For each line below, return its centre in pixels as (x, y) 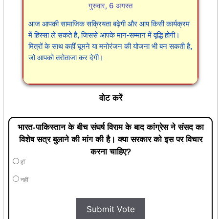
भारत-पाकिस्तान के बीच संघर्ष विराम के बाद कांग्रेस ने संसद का (110, 127)
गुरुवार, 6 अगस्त (110, 6)
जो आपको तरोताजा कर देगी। (66, 58)
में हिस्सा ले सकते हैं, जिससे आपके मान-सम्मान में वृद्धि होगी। (104, 35)
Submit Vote (110, 209)
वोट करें (110, 98)
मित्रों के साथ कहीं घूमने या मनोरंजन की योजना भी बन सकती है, (110, 46)
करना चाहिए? (110, 152)
